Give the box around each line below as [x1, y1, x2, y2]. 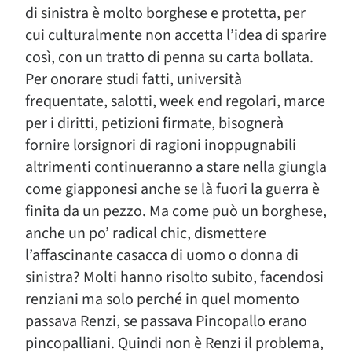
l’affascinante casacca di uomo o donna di [25, 244, 299, 266]
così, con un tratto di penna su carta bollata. [25, 46, 313, 68]
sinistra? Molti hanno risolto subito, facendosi [25, 266, 324, 288]
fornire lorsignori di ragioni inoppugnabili [25, 134, 296, 156]
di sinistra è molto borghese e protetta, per [25, 2, 306, 24]
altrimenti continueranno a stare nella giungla [25, 156, 327, 178]
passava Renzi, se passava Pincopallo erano [25, 310, 307, 332]
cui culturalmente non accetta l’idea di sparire [25, 24, 327, 46]
